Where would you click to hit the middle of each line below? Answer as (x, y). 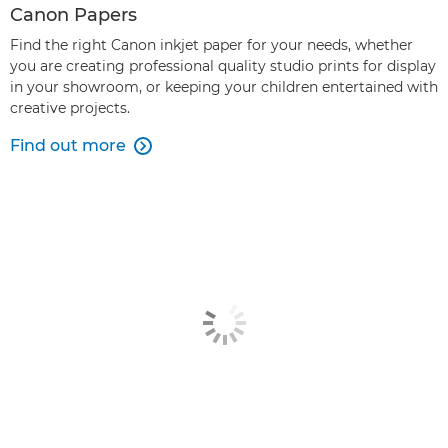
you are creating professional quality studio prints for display (223, 66)
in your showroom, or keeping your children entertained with (224, 87)
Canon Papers (73, 15)
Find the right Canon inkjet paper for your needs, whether (211, 45)
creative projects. (70, 108)
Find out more (68, 146)
